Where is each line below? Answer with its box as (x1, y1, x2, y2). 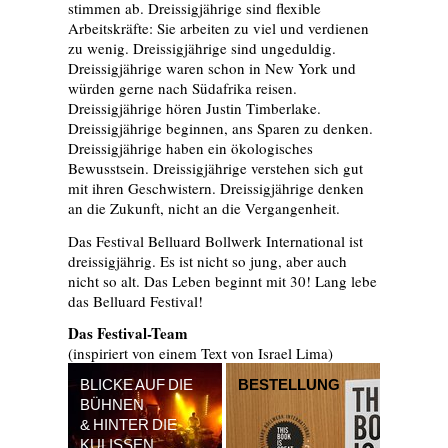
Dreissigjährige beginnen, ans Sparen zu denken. (68, 118, 373, 139)
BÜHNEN (80, 396, 144, 414)
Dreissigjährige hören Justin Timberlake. (68, 98, 321, 119)
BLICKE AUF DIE (80, 376, 193, 394)
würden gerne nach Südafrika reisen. (68, 78, 297, 99)
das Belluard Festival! (68, 290, 203, 311)
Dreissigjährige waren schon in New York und (68, 58, 356, 79)
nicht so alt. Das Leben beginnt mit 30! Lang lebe (68, 270, 377, 291)
